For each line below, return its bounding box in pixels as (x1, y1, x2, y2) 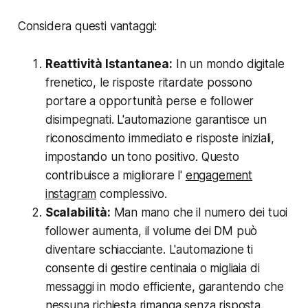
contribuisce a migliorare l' (45, 168, 186, 182)
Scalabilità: (45, 205, 111, 219)
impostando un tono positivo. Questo (45, 149, 239, 164)
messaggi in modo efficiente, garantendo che (45, 279, 284, 294)
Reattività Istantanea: (45, 56, 173, 71)
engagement (185, 168, 253, 182)
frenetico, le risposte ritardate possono (45, 75, 252, 89)
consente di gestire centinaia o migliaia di (45, 261, 260, 275)
